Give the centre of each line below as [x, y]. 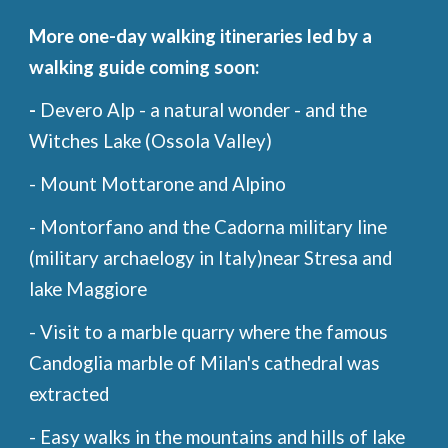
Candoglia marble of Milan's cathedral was [205, 363]
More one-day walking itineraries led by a [201, 36]
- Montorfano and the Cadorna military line [208, 227]
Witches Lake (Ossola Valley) [151, 141]
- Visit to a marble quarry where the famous [209, 332]
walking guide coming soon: [144, 67]
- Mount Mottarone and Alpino [158, 184]
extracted [69, 394]
